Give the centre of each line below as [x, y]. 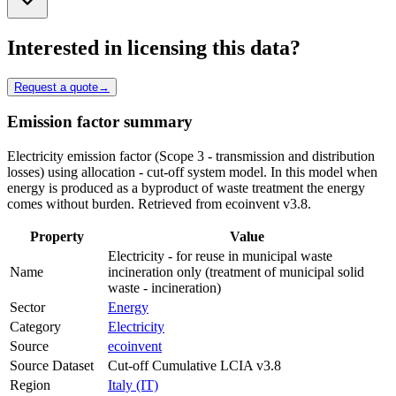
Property [57, 237]
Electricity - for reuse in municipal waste [220, 256]
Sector [27, 308]
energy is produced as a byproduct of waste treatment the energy [186, 188]
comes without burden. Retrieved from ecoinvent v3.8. [159, 204]
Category [35, 327]
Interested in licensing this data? [154, 47]
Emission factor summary [100, 122]
